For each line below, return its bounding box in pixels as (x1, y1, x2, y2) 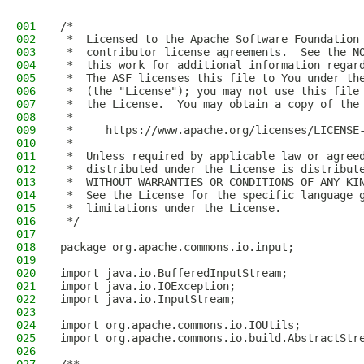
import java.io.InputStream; (60, 292, 236, 305)
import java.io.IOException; (60, 279, 236, 292)
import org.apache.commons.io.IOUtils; (60, 318, 301, 331)
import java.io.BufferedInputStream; (60, 266, 288, 279)
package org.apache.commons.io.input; (60, 240, 294, 253)
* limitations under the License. (60, 201, 281, 214)
